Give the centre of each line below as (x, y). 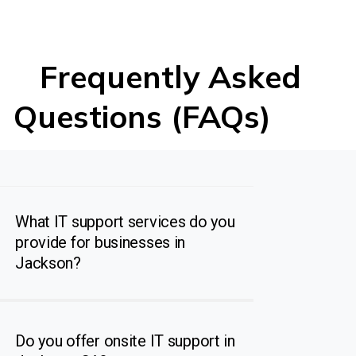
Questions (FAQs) (142, 116)
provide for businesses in (101, 243)
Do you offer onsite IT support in (125, 341)
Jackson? (48, 263)
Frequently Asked (157, 76)
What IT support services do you (125, 222)
